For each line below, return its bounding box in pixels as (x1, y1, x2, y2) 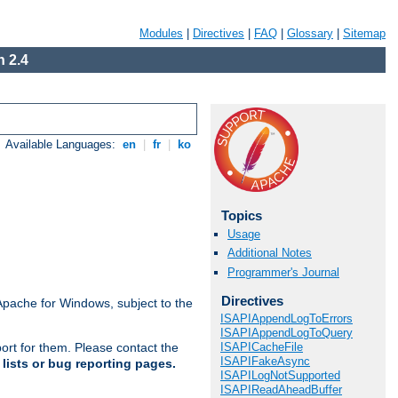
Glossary (287, 27, 333, 40)
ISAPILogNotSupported (220, 369, 340, 383)
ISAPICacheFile (220, 340, 303, 354)
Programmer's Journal (227, 265, 339, 279)
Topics (220, 208, 262, 223)
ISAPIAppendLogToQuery (220, 326, 353, 340)
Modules (139, 27, 183, 40)
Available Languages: (5, 138, 120, 152)
